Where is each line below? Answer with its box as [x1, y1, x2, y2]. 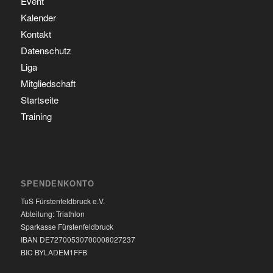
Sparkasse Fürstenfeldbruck [20, 221, 113, 232]
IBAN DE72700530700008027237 [20, 234, 135, 245]
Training [20, 109, 52, 122]
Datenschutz [20, 43, 71, 57]
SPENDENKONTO [20, 179, 94, 189]
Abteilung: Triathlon [20, 208, 85, 219]
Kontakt [20, 27, 51, 40]
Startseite [20, 93, 58, 106]
